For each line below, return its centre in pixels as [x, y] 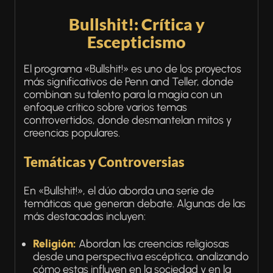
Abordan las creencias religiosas [153, 244]
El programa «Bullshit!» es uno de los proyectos [133, 69]
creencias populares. [72, 133]
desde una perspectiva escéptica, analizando [141, 257]
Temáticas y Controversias [104, 162]
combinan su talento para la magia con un [123, 94]
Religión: [55, 244]
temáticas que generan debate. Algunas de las [135, 204]
